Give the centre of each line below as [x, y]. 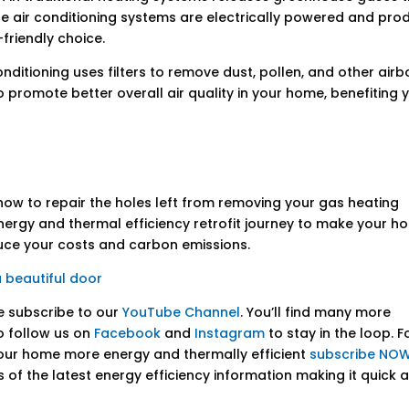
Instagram [230, 334]
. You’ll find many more [316, 313]
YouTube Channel [182, 313]
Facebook [128, 334]
